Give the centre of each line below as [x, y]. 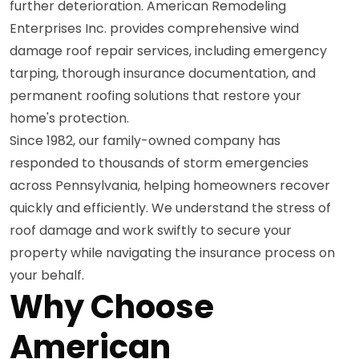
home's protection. [69, 118]
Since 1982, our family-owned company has [145, 140]
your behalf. [47, 275]
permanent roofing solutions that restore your [155, 95]
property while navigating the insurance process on [172, 252]
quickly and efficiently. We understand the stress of [170, 208]
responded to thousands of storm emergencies [159, 163]
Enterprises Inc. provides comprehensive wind [154, 28]
